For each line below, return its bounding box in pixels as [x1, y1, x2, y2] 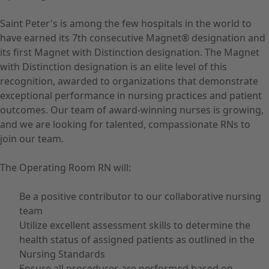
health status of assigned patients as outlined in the [19, 233, 255, 246]
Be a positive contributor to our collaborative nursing [19, 190, 261, 203]
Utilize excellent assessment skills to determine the [19, 219, 250, 232]
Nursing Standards [19, 247, 105, 261]
